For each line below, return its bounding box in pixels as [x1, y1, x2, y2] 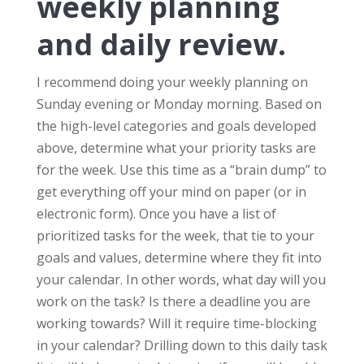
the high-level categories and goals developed [36, 117, 316, 136]
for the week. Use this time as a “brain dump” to [36, 161, 327, 180]
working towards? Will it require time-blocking [36, 314, 317, 333]
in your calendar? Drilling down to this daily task [36, 336, 327, 355]
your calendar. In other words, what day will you [36, 271, 326, 289]
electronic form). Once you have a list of [36, 205, 276, 223]
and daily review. [36, 24, 286, 65]
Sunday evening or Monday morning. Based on [36, 95, 322, 114]
